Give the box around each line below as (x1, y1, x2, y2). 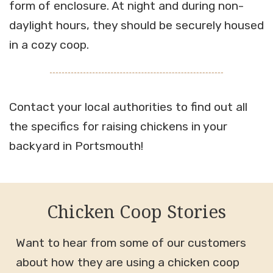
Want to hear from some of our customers (16, 236, 247, 250)
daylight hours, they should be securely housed (9, 18, 264, 33)
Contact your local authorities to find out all (9, 99, 247, 114)
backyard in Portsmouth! (9, 138, 143, 153)
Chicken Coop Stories (47, 199, 226, 224)
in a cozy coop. (9, 38, 89, 52)
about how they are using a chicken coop (16, 255, 240, 270)
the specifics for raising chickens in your (9, 119, 227, 133)
